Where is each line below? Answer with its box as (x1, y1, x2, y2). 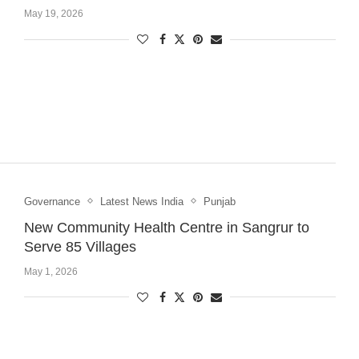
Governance (23, 195, 80, 208)
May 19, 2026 (23, 8, 83, 20)
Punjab (203, 195, 236, 208)
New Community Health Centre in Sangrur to (23, 219, 309, 236)
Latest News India (99, 195, 184, 208)
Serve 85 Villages (23, 238, 136, 255)
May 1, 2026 (23, 265, 78, 277)
